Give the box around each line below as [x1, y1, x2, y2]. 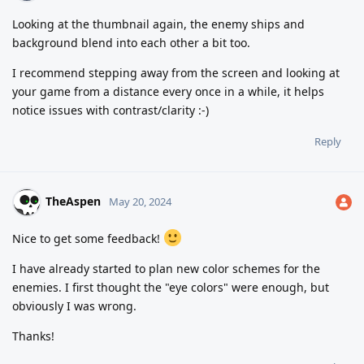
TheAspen [45, 193, 101, 209]
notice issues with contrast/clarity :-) [12, 102, 209, 118]
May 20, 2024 [109, 193, 171, 209]
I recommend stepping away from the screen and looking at [12, 64, 340, 80]
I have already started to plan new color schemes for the [12, 260, 320, 276]
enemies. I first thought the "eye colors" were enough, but [12, 279, 329, 295]
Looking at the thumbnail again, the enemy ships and [12, 15, 305, 32]
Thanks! [12, 327, 54, 344]
